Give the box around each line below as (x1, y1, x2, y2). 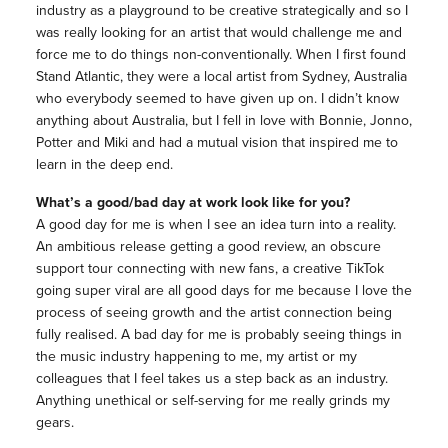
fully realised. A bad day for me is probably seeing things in (35, 324, 402, 346)
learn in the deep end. (35, 154, 173, 176)
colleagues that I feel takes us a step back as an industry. (35, 368, 388, 390)
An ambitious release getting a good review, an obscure (35, 236, 381, 258)
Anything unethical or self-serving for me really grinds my (35, 390, 390, 412)
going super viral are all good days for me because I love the (35, 280, 412, 302)
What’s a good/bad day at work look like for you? (35, 192, 350, 214)
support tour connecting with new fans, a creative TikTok (35, 258, 384, 280)
